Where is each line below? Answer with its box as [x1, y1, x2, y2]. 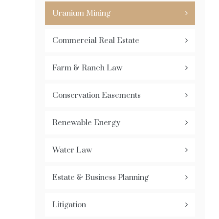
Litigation [52, 200, 86, 210]
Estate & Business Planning [52, 173, 149, 182]
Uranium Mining [52, 8, 110, 18]
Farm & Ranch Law [52, 63, 122, 73]
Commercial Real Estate [52, 36, 139, 45]
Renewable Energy [52, 118, 120, 128]
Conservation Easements [52, 90, 141, 100]
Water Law [52, 145, 92, 155]
